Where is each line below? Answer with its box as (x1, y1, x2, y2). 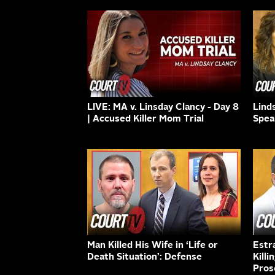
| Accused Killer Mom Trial (87, 114, 204, 124)
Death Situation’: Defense (87, 253, 202, 263)
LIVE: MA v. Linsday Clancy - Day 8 (87, 103, 239, 112)
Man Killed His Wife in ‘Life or (87, 241, 218, 251)
